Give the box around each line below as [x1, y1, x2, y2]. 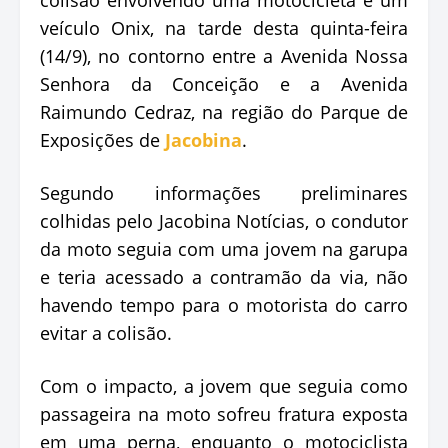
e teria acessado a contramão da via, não [40, 264, 408, 289]
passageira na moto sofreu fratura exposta [40, 401, 408, 426]
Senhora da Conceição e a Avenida [40, 71, 408, 96]
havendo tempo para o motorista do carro [40, 292, 408, 317]
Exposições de [40, 127, 165, 152]
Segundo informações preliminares [40, 180, 408, 205]
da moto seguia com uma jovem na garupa [40, 236, 408, 261]
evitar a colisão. [40, 320, 177, 345]
